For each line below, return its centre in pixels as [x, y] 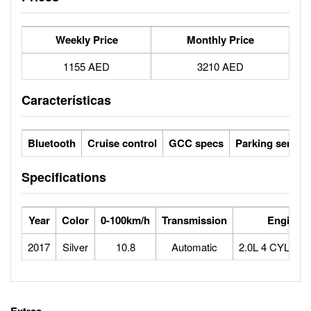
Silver [75, 247]
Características [66, 100]
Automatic [194, 247]
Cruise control [122, 143]
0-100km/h [125, 220]
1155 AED [86, 66]
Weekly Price [86, 40]
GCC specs [196, 143]
